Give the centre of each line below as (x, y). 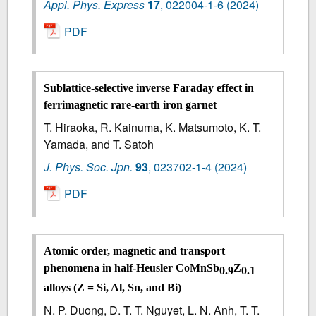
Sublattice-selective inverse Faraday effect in (149, 88)
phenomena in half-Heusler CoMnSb (132, 267)
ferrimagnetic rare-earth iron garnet (130, 105)
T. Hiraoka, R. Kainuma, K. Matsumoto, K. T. (153, 128)
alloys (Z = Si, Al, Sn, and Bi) (113, 287)
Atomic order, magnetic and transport (135, 250)
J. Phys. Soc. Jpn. (89, 167)
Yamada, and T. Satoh (99, 145)
